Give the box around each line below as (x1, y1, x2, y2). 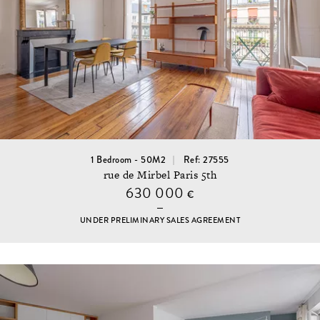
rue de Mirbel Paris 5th (103, 167, 217, 183)
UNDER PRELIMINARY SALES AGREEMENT (79, 215, 241, 226)
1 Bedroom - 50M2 (91, 153, 166, 166)
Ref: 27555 (183, 153, 229, 166)
